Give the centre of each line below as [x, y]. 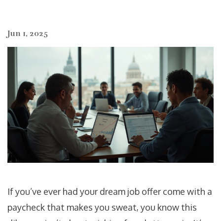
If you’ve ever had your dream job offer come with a [110, 192]
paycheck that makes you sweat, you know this [102, 207]
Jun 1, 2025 [28, 34]
